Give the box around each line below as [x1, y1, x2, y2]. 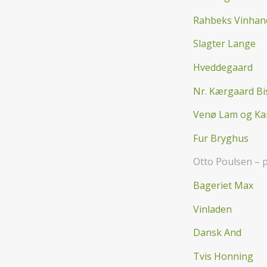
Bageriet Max [193, 178, 253, 192]
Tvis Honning [193, 249, 253, 263]
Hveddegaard [193, 60, 253, 74]
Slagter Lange [193, 37, 256, 51]
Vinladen [193, 202, 232, 216]
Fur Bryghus [193, 131, 249, 145]
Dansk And [193, 226, 241, 240]
